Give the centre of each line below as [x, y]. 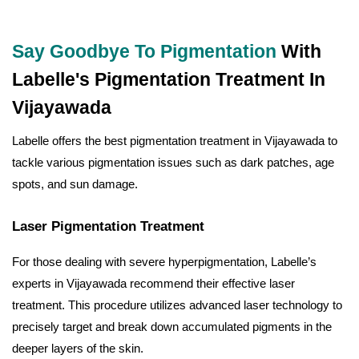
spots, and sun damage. [75, 184]
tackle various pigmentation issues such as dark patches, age [173, 163]
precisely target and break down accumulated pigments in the [172, 327]
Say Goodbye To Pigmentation [144, 52]
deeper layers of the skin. [78, 349]
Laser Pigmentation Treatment [108, 227]
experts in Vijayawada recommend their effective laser [153, 284]
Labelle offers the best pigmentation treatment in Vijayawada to [175, 141]
